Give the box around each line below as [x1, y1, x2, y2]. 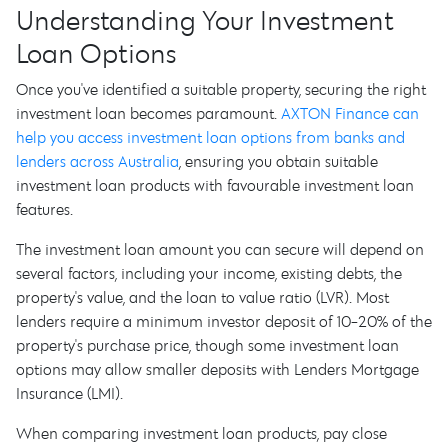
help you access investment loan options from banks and [16, 127, 405, 147]
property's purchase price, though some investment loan [16, 335, 399, 355]
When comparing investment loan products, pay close [16, 423, 387, 443]
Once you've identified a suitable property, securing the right [16, 79, 426, 99]
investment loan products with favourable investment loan [16, 175, 414, 195]
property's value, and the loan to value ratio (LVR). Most [16, 287, 389, 307]
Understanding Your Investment [16, 2, 394, 37]
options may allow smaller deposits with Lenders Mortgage [16, 359, 419, 379]
